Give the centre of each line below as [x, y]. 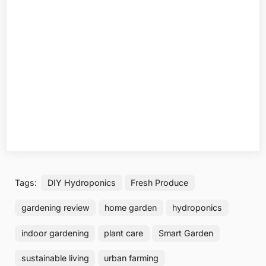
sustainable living [55, 258]
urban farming [132, 258]
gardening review [55, 208]
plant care [124, 233]
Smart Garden [186, 233]
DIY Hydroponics [81, 182]
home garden [131, 208]
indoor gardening [55, 233]
